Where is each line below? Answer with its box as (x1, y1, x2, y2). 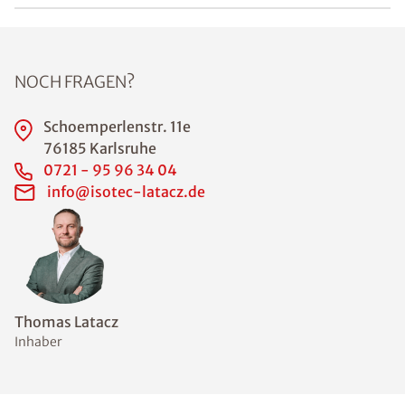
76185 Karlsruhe (43, 139, 156, 157)
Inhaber (14, 334, 62, 350)
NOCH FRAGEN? (14, 71, 135, 92)
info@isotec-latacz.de (47, 183, 205, 201)
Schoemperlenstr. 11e (43, 118, 191, 136)
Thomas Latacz (14, 313, 118, 331)
